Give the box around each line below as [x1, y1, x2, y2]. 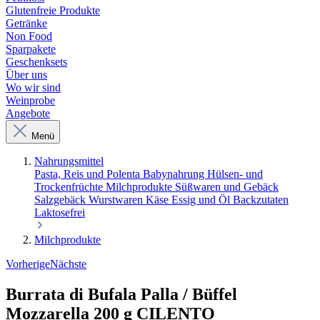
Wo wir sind [6, 81, 61, 94]
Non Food [6, 30, 52, 42]
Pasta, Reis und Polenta [34, 168, 143, 180]
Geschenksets [6, 56, 67, 68]
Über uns [6, 69, 47, 81]
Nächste [50, 258, 86, 270]
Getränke [6, 17, 47, 29]
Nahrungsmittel [34, 155, 104, 167]
